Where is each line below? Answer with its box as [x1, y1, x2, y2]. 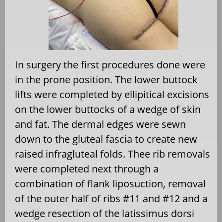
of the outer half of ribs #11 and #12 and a [15, 191, 208, 205]
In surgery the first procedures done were [15, 57, 205, 71]
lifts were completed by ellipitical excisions [15, 87, 209, 101]
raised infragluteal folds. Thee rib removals [15, 147, 210, 161]
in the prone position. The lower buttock [15, 72, 198, 86]
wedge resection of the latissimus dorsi [15, 206, 194, 220]
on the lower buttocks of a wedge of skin [15, 102, 201, 116]
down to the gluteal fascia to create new [15, 132, 197, 146]
